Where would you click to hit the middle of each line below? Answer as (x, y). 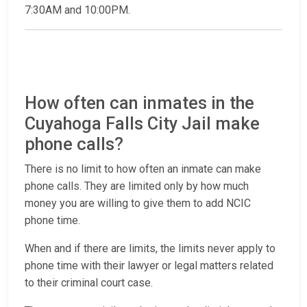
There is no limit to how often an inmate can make (143, 169)
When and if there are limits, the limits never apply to (150, 249)
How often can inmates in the (139, 103)
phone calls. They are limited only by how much (137, 186)
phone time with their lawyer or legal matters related (149, 266)
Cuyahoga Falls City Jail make (142, 124)
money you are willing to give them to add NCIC (138, 204)
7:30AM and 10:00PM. (77, 10)
